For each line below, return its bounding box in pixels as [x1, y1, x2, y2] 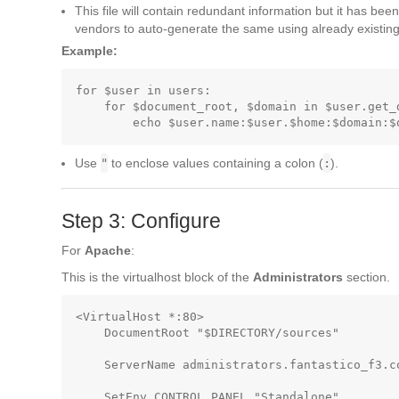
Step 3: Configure [61, 209, 221, 232]
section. [343, 270, 390, 284]
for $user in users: [76, 84, 211, 97]
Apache [85, 243, 131, 257]
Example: [61, 44, 118, 58]
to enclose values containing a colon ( [108, 156, 323, 170]
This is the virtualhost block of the [61, 270, 253, 284]
